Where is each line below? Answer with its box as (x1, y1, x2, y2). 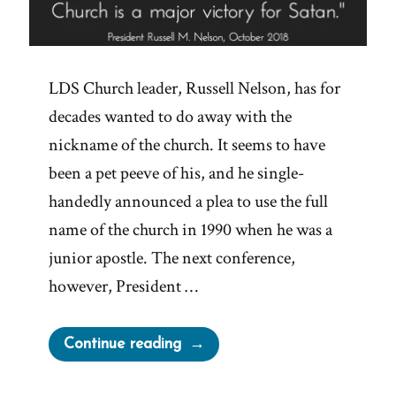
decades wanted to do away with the (49, 105, 292, 129)
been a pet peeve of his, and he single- (49, 162, 304, 186)
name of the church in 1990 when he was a (49, 218, 332, 242)
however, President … (49, 275, 198, 299)
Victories (179, 357, 240, 373)
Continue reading (63, 337, 181, 353)
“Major (179, 332, 226, 348)
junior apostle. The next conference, (49, 247, 295, 270)
